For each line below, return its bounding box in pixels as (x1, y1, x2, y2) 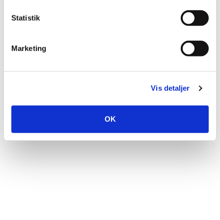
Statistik (11, 13, 40, 22)
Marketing (11, 44, 46, 53)
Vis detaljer (151, 83, 190, 92)
